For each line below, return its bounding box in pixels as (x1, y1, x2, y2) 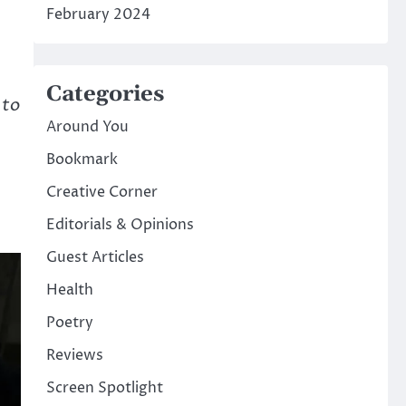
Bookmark (45, 150, 118, 170)
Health (45, 280, 93, 301)
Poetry (45, 313, 93, 333)
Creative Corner (45, 182, 158, 203)
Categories (45, 81, 164, 109)
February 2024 (45, 5, 150, 25)
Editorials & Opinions (45, 215, 194, 236)
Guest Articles (45, 247, 144, 268)
